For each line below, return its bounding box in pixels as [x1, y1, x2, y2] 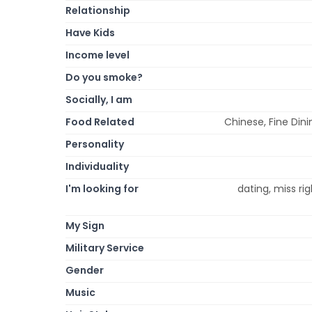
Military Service [65, 240, 144, 255]
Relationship [65, 3, 130, 17]
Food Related [65, 114, 134, 129]
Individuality [65, 159, 129, 173]
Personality [65, 136, 124, 151]
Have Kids [65, 25, 115, 40]
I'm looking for [65, 181, 139, 196]
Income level [65, 47, 130, 62]
